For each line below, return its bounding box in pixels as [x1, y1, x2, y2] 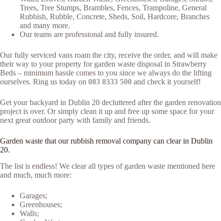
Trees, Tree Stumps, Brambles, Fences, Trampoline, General [20, 3, 207, 12]
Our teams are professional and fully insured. [20, 30, 159, 38]
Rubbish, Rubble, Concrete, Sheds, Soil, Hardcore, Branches [20, 12, 210, 21]
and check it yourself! [132, 77, 201, 86]
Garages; [20, 191, 47, 200]
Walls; [20, 209, 39, 218]
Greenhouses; [20, 200, 62, 209]
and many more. [20, 21, 70, 30]
